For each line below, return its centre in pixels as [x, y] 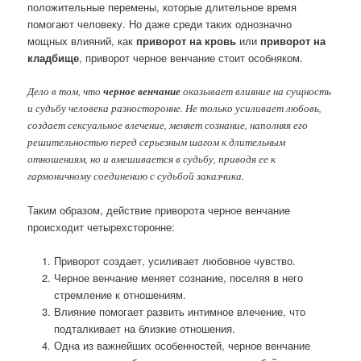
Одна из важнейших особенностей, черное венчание [182, 346]
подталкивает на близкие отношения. [144, 329]
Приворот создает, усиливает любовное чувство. [174, 261]
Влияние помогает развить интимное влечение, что [179, 312]
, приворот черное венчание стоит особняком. [191, 57]
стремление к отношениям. [120, 295]
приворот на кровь [187, 40]
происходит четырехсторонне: [102, 226]
